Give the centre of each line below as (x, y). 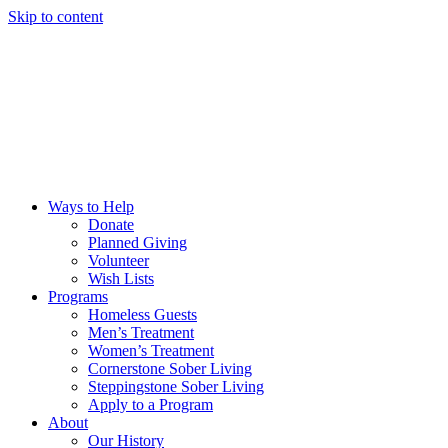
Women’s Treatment (151, 350)
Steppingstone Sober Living (176, 386)
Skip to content (55, 16)
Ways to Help (91, 206)
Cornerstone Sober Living (170, 368)
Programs (78, 296)
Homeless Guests (142, 314)
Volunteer (118, 260)
